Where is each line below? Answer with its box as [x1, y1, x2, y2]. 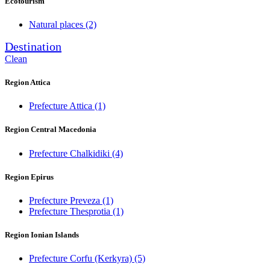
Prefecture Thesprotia [29, 206, 113, 216]
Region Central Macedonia [5, 125, 96, 134]
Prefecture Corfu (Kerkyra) [29, 253, 134, 264]
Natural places [29, 19, 86, 30]
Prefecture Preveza [29, 195, 102, 206]
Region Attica [5, 78, 51, 87]
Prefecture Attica [29, 101, 95, 111]
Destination [5, 39, 61, 53]
